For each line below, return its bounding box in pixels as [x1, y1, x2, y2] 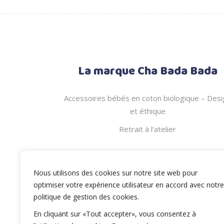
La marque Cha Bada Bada [77, 62, 217, 81]
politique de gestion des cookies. [33, 192, 139, 201]
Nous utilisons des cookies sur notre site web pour [33, 168, 197, 177]
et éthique [129, 106, 165, 116]
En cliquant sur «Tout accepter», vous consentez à [33, 209, 196, 218]
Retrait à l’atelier [119, 124, 176, 134]
